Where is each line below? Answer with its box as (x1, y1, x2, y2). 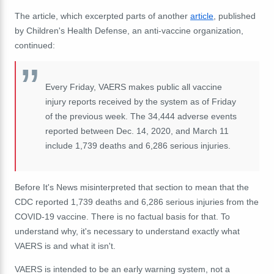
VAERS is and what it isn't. (15, 240, 116, 251)
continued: (15, 40, 55, 50)
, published (213, 10, 256, 21)
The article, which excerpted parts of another (15, 10, 190, 21)
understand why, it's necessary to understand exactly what (15, 226, 240, 236)
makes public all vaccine (126, 81, 222, 92)
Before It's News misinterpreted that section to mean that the (15, 182, 249, 192)
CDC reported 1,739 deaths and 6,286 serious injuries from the (15, 196, 259, 207)
